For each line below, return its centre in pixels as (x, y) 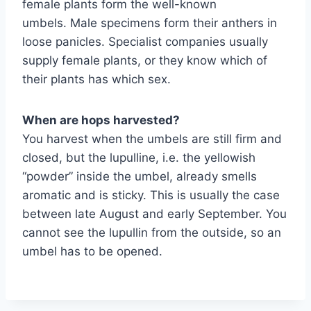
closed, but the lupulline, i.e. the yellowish (139, 157)
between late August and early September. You (154, 213)
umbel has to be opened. (92, 251)
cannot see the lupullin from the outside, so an (152, 232)
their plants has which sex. (96, 79)
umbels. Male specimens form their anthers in (150, 23)
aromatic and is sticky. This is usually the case (151, 195)
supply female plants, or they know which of (145, 60)
